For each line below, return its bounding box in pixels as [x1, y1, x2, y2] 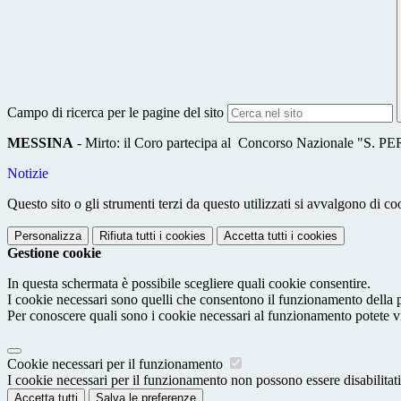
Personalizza [14, 229, 81, 243]
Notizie [7, 166, 48, 182]
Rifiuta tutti [99, 229, 156, 243]
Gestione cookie [7, 245, 101, 261]
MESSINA [7, 135, 77, 151]
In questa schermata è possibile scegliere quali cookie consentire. [7, 276, 371, 292]
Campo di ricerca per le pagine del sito [7, 105, 224, 121]
